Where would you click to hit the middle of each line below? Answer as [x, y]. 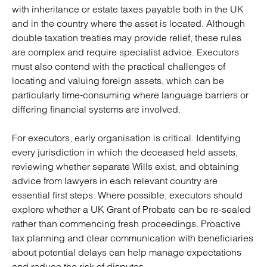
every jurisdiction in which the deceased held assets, [125, 152]
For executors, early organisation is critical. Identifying [126, 138]
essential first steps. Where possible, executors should [127, 195]
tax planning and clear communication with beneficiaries [133, 238]
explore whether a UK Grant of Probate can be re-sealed [131, 209]
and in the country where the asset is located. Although [128, 23]
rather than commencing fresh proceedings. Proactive [126, 223]
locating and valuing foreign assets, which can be [118, 80]
